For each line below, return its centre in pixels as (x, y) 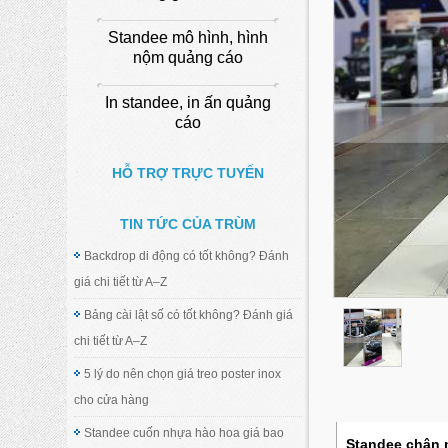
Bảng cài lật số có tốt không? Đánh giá (189, 314)
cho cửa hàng (112, 399)
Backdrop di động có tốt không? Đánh (187, 255)
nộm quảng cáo (188, 57)
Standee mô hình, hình (188, 37)
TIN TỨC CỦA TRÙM (188, 223)
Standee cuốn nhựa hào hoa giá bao (184, 432)
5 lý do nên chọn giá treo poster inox (183, 373)
